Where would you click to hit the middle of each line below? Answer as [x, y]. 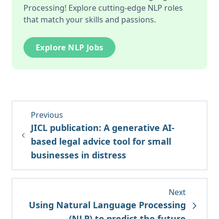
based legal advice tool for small [101, 141]
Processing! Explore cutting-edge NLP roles [103, 8]
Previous [47, 115]
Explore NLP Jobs [70, 47]
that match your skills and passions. [90, 20]
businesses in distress [79, 155]
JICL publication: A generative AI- [103, 128]
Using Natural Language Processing [107, 205]
